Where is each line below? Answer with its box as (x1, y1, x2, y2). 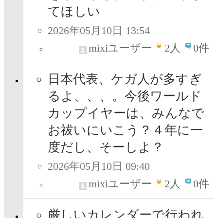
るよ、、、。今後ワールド (48, 89, 202, 104)
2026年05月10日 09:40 (48, 160, 150, 173)
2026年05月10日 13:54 (48, 24, 150, 37)
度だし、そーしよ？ (48, 140, 164, 155)
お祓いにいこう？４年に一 (48, 123, 203, 138)
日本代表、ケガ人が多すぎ (48, 72, 202, 87)
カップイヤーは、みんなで (48, 106, 204, 121)
